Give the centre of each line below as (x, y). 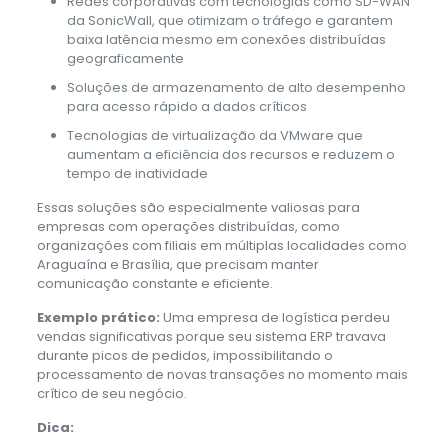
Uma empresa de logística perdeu (274, 317)
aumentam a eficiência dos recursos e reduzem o (230, 154)
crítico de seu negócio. (111, 393)
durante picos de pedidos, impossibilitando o (184, 355)
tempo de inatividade (137, 173)
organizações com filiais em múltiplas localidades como (221, 245)
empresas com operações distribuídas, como (188, 226)
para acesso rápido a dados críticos (186, 106)
